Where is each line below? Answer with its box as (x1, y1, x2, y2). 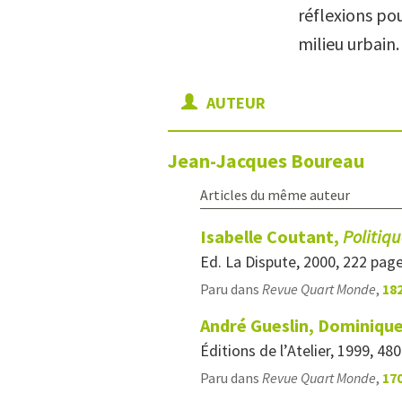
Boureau (291, 148, 364, 173)
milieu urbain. (298, 32, 399, 55)
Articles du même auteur (200, 186, 350, 204)
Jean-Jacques (168, 148, 291, 173)
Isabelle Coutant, (200, 225, 343, 248)
